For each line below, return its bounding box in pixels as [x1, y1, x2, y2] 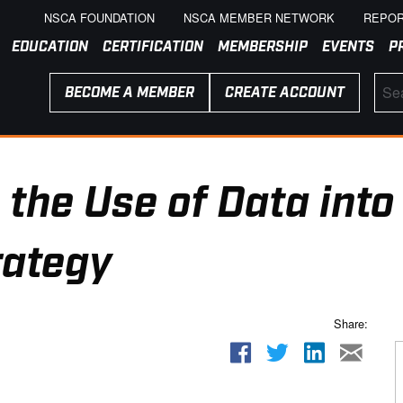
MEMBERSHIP [218, 38, 308, 58]
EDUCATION [12, 38, 88, 58]
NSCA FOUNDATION [44, 9, 156, 27]
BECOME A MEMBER [64, 83, 194, 103]
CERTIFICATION [103, 38, 203, 58]
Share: [334, 315, 368, 333]
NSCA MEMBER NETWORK [184, 9, 336, 27]
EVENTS [322, 38, 374, 58]
